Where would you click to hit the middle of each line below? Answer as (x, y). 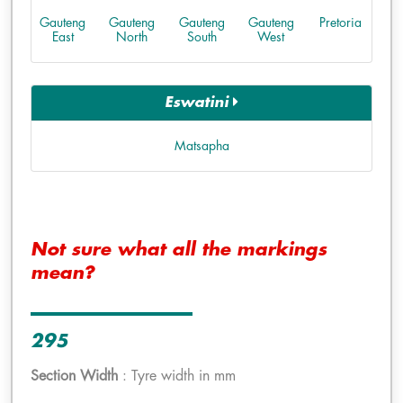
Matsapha (201, 146)
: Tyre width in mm (177, 376)
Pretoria (340, 22)
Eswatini (199, 103)
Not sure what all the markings (179, 250)
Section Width (74, 376)
